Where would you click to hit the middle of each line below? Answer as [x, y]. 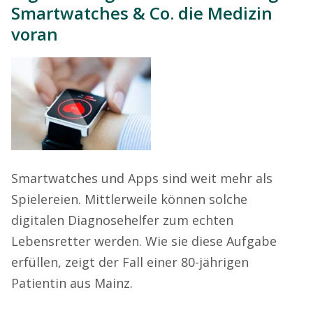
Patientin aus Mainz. [74, 283]
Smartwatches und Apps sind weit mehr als [142, 179]
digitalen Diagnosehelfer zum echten [122, 220]
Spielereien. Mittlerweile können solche [129, 199]
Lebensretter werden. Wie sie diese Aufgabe [144, 241]
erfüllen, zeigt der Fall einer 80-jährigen [130, 262]
